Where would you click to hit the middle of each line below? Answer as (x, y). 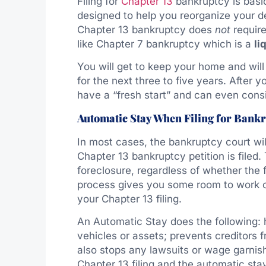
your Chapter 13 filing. (129, 199)
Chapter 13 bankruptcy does (146, 29)
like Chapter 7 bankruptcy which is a (165, 44)
